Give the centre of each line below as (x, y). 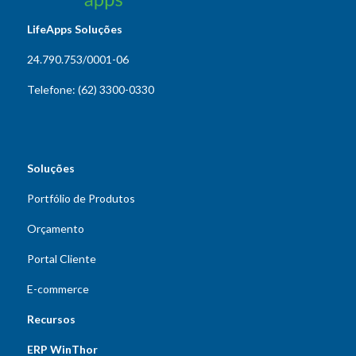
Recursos (51, 319)
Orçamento (55, 229)
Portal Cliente (61, 259)
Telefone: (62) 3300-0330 (90, 89)
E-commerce (58, 288)
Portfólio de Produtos (81, 199)
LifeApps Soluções (74, 29)
